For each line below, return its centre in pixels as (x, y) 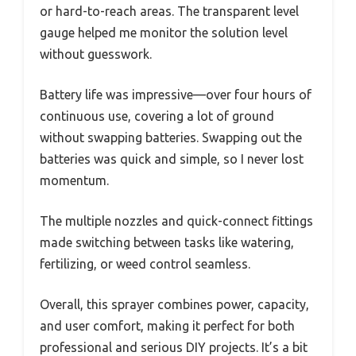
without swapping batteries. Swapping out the (171, 138)
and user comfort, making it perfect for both (167, 326)
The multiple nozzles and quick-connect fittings (176, 221)
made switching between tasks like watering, (167, 243)
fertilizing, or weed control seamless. (145, 264)
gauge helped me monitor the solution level (164, 33)
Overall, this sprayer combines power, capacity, (174, 305)
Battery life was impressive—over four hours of (176, 95)
